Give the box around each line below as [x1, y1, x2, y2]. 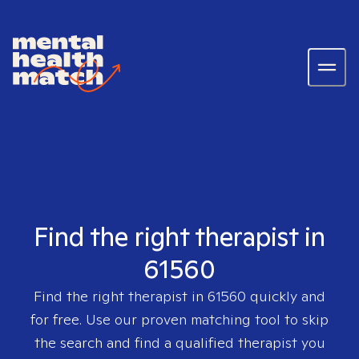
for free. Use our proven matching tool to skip [30, 310, 329, 329]
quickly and [246, 287, 325, 305]
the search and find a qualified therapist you [34, 333, 325, 352]
